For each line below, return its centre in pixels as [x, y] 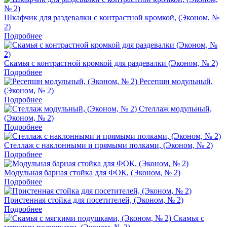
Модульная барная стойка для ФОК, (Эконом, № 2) [92, 173]
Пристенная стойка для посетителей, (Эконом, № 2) [94, 200]
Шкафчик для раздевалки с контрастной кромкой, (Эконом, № [112, 18]
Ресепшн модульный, [176, 82]
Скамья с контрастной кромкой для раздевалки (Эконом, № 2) [111, 63]
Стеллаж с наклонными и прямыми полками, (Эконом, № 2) [108, 145]
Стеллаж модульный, [175, 109]
